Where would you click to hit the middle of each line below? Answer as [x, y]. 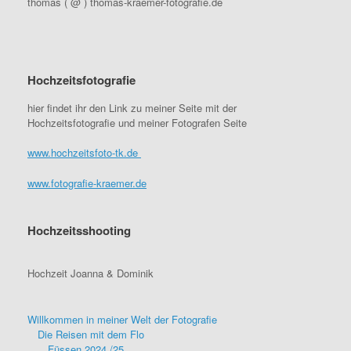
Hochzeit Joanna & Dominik [90, 273]
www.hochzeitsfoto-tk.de [84, 152]
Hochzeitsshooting [79, 230]
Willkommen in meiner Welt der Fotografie [122, 319]
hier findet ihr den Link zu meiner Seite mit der [132, 107]
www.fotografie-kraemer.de [87, 183]
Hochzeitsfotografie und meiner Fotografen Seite [137, 122]
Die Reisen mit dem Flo [91, 334]
